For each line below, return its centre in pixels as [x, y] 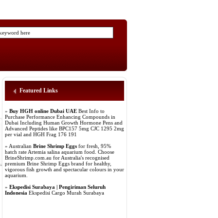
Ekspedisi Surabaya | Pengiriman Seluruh [57, 187]
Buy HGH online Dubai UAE [43, 111]
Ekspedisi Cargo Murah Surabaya [66, 193]
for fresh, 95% [94, 146]
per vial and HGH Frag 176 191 [41, 134]
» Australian [19, 146]
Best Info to [91, 111]
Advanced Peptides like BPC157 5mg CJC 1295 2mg [64, 128]
